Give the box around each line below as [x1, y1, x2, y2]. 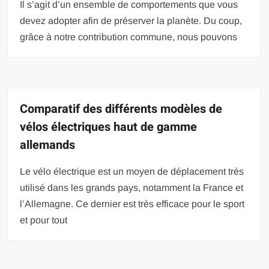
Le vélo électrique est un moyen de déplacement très [20, 166, 244, 177]
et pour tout [20, 214, 68, 225]
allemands [20, 136, 76, 154]
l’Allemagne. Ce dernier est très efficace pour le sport [20, 198, 245, 209]
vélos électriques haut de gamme [20, 118, 198, 136]
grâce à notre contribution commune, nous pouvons [20, 31, 238, 42]
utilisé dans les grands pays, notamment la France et [20, 182, 244, 193]
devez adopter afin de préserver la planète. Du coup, [20, 15, 243, 26]
